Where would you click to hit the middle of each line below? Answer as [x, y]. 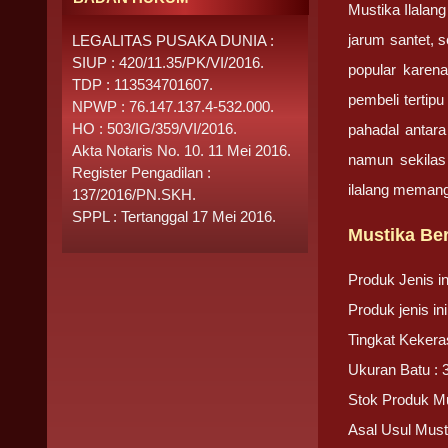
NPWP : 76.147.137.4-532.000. [173, 106]
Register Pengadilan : [141, 172]
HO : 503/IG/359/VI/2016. [154, 128]
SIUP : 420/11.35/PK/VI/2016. [168, 62]
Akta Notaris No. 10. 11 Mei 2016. [181, 150]
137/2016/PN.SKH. [134, 194]
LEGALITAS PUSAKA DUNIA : [173, 40]
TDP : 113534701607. [142, 84]
